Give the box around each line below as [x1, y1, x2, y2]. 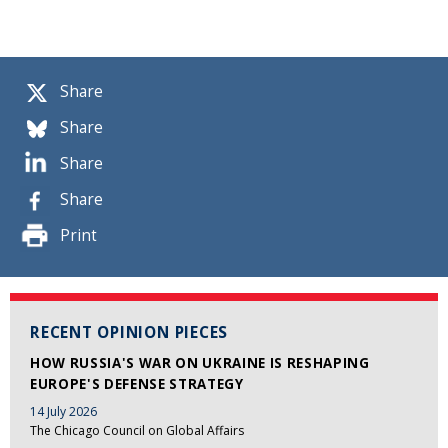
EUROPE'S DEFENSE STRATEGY [30, 375, 244, 394]
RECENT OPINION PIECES [30, 322, 229, 344]
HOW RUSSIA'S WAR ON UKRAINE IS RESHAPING [30, 354, 370, 373]
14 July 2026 [30, 402, 97, 420]
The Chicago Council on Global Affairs [30, 421, 244, 439]
